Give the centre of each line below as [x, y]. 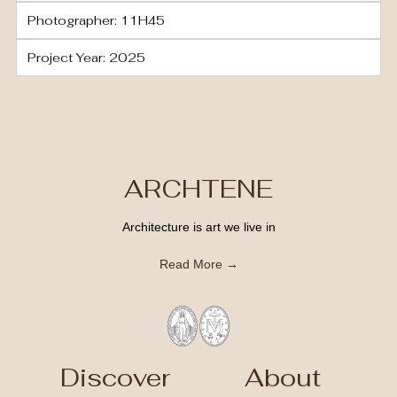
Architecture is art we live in [198, 227]
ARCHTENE [198, 189]
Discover [115, 378]
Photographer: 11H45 [96, 20]
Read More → [198, 264]
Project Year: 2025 [86, 58]
